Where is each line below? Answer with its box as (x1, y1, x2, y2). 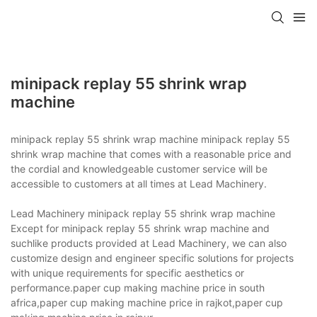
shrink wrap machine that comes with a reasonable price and (11, 147, 292, 160)
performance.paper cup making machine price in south (11, 281, 265, 294)
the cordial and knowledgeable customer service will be (11, 162, 267, 175)
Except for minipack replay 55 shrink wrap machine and (11, 221, 270, 234)
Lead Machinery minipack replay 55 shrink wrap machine (11, 207, 275, 219)
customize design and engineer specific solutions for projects (11, 251, 294, 264)
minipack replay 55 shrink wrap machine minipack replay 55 (11, 132, 290, 145)
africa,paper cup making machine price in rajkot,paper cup (11, 296, 283, 309)
